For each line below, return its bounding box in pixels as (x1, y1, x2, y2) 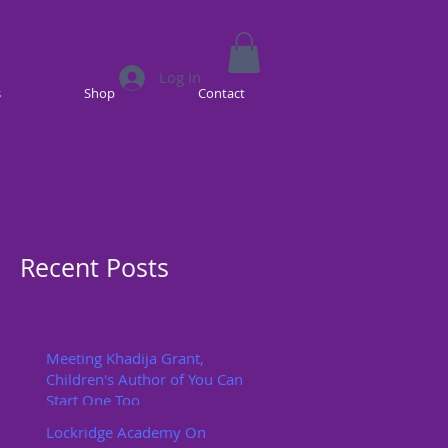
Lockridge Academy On (46, 421, 206, 442)
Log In (159, 67, 202, 88)
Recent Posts (20, 250, 169, 284)
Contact (198, 83, 245, 102)
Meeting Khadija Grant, (46, 347, 204, 368)
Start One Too (46, 389, 140, 410)
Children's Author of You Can (46, 368, 243, 389)
